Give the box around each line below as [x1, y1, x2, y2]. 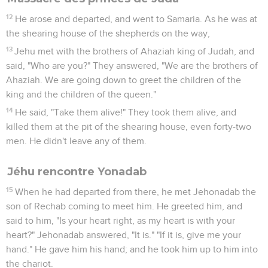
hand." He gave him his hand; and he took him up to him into [6, 244, 258, 254]
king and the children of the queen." [6, 89, 156, 99]
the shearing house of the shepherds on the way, [6, 28, 210, 38]
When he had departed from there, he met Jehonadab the [15, 187, 257, 197]
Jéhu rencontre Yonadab [7, 165, 147, 178]
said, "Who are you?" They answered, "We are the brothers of [6, 60, 258, 71]
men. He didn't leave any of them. [6, 136, 147, 146]
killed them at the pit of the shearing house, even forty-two [6, 121, 251, 132]
